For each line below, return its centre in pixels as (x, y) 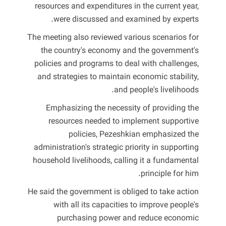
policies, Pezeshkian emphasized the (134, 135)
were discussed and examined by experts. (126, 20)
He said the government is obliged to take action (113, 192)
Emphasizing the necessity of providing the (122, 108)
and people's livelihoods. (156, 90)
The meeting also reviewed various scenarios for (113, 38)
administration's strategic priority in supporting (116, 148)
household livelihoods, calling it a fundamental (116, 161)
